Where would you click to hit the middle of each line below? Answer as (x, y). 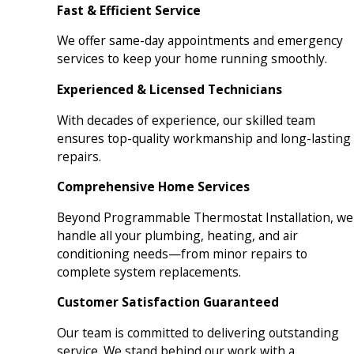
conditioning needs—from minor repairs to (182, 253)
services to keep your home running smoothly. (192, 59)
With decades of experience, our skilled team (186, 120)
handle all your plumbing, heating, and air (177, 235)
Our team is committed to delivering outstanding (198, 332)
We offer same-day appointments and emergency (200, 41)
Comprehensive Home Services (153, 187)
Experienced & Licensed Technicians (169, 89)
